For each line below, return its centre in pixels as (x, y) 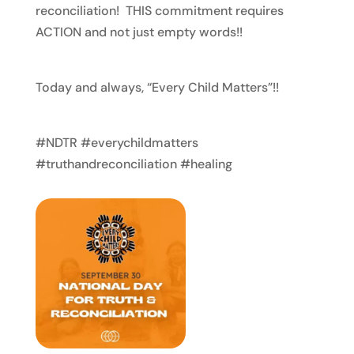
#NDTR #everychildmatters (117, 143)
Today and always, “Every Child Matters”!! (157, 87)
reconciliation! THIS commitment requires (159, 11)
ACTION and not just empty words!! (139, 32)
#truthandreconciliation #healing (134, 164)
